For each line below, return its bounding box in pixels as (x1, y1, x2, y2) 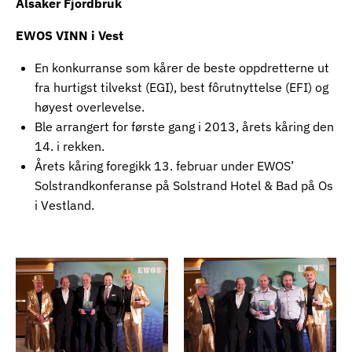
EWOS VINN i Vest (16, 27, 123, 43)
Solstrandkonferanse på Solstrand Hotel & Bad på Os (35, 178, 333, 193)
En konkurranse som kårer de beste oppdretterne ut (35, 60, 329, 75)
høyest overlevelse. (35, 99, 145, 115)
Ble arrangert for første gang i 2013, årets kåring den (35, 119, 334, 134)
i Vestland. (35, 197, 94, 213)
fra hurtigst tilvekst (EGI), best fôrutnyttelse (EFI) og (35, 79, 328, 95)
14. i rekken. (35, 138, 104, 154)
